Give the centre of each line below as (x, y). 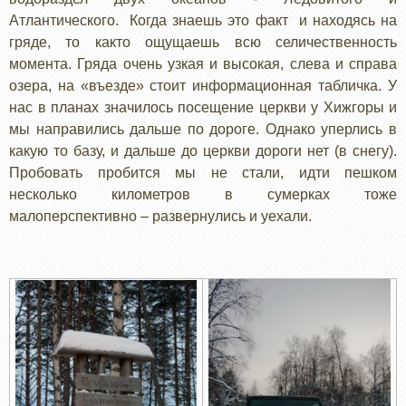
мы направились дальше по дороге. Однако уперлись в (203, 129)
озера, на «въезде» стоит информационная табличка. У (203, 85)
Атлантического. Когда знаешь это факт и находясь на (203, 20)
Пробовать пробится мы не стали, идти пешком (203, 172)
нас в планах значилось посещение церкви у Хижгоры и (203, 107)
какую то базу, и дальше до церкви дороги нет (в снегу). (203, 150)
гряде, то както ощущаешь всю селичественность (203, 42)
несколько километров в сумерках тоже (203, 194)
